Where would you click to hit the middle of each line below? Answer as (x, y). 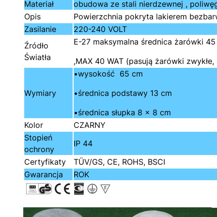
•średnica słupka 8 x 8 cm (122, 112)
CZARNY (90, 125)
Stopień (38, 138)
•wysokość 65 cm (108, 74)
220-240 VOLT (100, 29)
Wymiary (40, 93)
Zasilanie (40, 29)
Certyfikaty (45, 162)
